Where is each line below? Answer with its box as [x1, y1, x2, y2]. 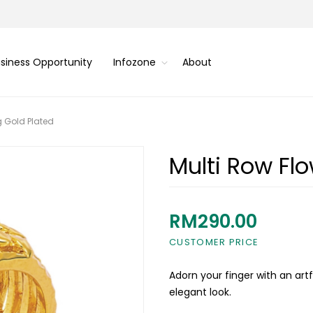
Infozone [112, 54, 156, 69]
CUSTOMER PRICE [169, 235, 259, 249]
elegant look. [169, 285, 231, 299]
